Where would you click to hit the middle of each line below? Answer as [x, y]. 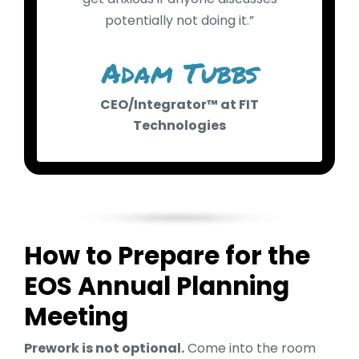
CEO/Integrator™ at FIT [179, 104]
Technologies [179, 125]
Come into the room [250, 348]
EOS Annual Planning [157, 286]
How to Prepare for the [167, 255]
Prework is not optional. [104, 348]
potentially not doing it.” [179, 20]
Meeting [76, 316]
